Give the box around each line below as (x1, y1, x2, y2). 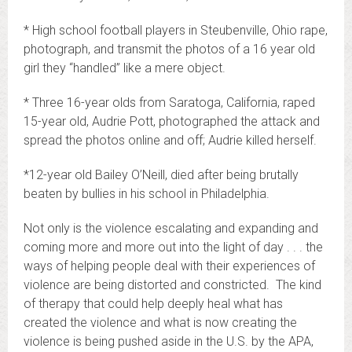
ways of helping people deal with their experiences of (24, 258, 315, 273)
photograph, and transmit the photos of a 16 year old (24, 42, 315, 57)
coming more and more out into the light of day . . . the (24, 240, 323, 255)
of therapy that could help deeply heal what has (24, 296, 283, 311)
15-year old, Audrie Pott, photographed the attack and (24, 114, 320, 129)
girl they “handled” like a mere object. (24, 60, 225, 75)
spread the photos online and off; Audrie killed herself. (24, 133, 317, 148)
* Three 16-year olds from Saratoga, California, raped (24, 95, 315, 110)
